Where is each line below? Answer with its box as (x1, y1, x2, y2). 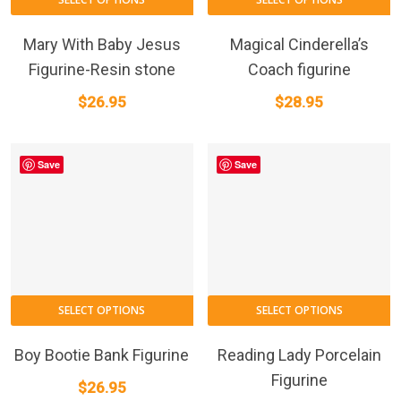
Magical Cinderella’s (229, 34, 369, 54)
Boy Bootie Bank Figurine (14, 346, 190, 365)
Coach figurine (247, 59, 351, 79)
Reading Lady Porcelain (217, 346, 381, 365)
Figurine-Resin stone (28, 59, 175, 79)
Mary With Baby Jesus (22, 34, 181, 54)
